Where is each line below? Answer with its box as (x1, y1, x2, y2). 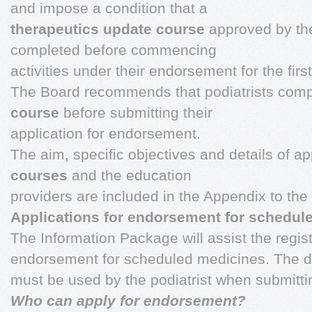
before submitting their (59, 104, 212, 120)
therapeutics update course (10, 21, 205, 37)
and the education (68, 167, 192, 183)
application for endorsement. (10, 125, 201, 141)
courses (10, 167, 68, 183)
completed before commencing (10, 42, 217, 58)
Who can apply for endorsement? (10, 292, 246, 309)
